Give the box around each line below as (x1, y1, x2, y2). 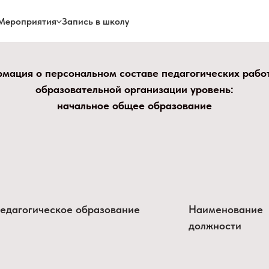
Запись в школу (62, 15, 130, 27)
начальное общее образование (57, 99, 212, 112)
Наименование (189, 203, 263, 216)
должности (189, 219, 241, 232)
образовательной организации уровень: (35, 83, 234, 95)
